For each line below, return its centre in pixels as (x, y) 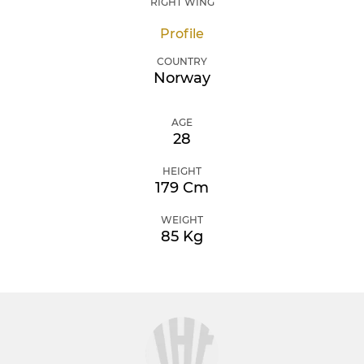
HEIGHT (182, 171)
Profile (182, 34)
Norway (182, 78)
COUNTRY (182, 61)
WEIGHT (182, 220)
